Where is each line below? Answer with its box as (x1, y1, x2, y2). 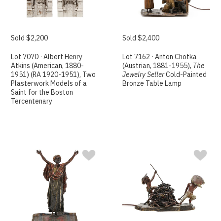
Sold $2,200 (11, 33, 48, 42)
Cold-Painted (164, 70, 207, 79)
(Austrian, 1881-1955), (122, 61, 193, 70)
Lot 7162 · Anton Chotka (122, 52, 197, 61)
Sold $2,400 (122, 33, 160, 42)
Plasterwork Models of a (11, 78, 87, 88)
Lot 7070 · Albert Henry (11, 52, 83, 61)
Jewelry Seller (122, 70, 165, 79)
